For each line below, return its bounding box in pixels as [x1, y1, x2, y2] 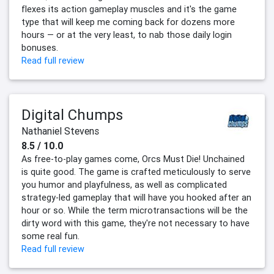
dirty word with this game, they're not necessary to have [21, 218, 250, 229]
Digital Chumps [21, 106, 123, 124]
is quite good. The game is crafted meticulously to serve [21, 166, 251, 178]
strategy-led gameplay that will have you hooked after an [21, 192, 251, 204]
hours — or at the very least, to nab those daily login [21, 29, 232, 41]
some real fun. [21, 231, 80, 242]
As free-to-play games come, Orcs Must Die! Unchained [21, 154, 245, 165]
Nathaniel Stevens [21, 125, 99, 138]
